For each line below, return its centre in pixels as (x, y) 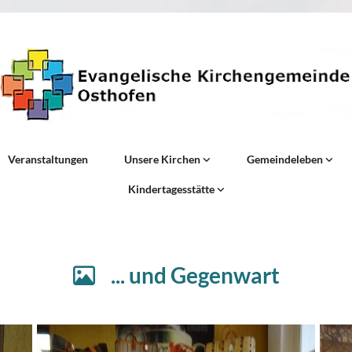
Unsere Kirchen (163, 159)
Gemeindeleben (286, 159)
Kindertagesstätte (172, 189)
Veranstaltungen (48, 159)
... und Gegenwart (187, 275)
